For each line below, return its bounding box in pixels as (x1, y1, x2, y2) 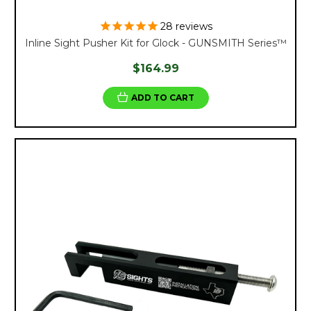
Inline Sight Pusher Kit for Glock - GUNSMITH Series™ (24, 36, 287, 49)
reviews (172, 19, 212, 33)
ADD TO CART (131, 92, 194, 103)
